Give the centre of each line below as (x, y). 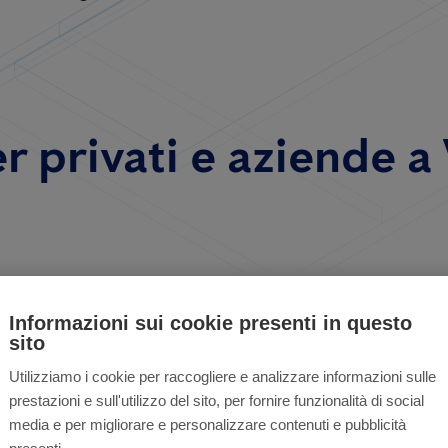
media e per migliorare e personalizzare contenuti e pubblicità (207, 424)
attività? (316, 386)
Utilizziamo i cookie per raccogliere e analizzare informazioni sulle (222, 376)
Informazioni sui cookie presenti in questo (210, 323)
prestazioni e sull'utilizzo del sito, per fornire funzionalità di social (216, 400)
